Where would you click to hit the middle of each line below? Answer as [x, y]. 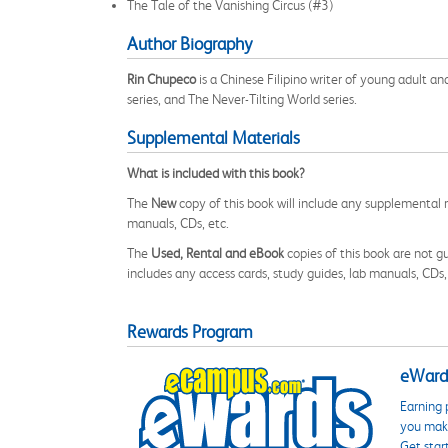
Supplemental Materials [213, 138]
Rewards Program [190, 332]
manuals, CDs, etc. [178, 223]
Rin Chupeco [163, 79]
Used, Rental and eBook [217, 253]
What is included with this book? [216, 173]
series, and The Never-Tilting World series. [242, 99]
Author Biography [189, 44]
